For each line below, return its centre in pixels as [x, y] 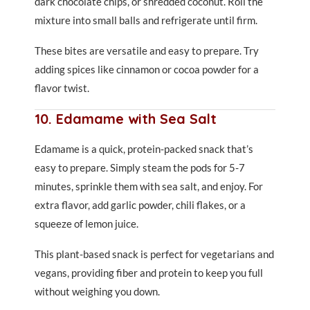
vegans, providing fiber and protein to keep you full [149, 273]
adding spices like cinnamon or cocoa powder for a [147, 69]
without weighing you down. [97, 291]
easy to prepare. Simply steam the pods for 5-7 [140, 167]
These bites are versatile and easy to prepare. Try [147, 51]
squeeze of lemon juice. [86, 224]
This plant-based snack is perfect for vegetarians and [154, 254]
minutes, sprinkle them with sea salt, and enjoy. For [149, 186]
